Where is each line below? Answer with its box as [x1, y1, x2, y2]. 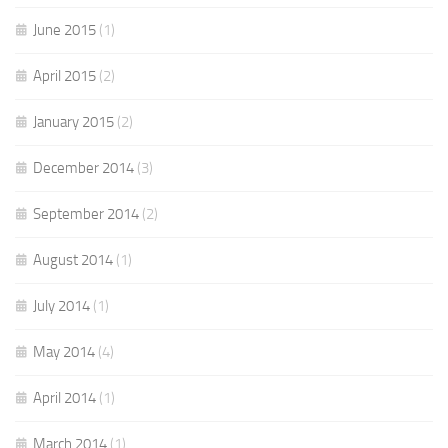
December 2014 [33, 159, 134, 177]
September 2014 [33, 205, 139, 223]
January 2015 [33, 113, 114, 131]
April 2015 [33, 67, 96, 85]
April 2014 [33, 389, 96, 407]
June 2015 [33, 21, 96, 39]
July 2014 [33, 297, 90, 315]
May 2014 [33, 343, 95, 361]
